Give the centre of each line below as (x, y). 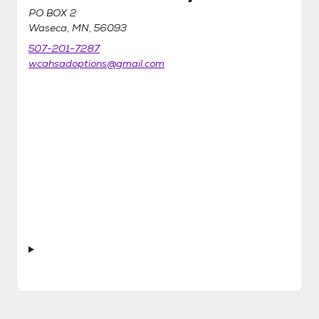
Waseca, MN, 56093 (78, 28)
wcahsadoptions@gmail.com (96, 63)
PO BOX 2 (52, 13)
